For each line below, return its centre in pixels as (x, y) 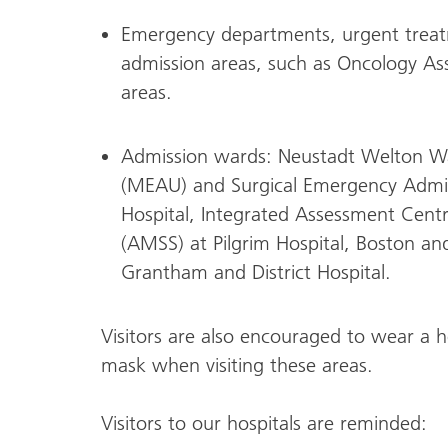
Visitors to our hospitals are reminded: (263, 423)
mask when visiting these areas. (236, 364)
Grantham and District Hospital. (255, 272)
